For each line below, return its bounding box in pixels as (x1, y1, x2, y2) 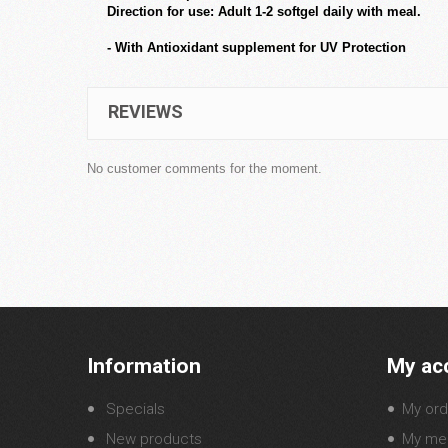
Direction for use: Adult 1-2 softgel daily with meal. (107, 4, 421, 19)
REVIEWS (108, 101, 183, 122)
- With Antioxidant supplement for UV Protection (107, 40, 406, 55)
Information (87, 354, 201, 378)
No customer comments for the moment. (87, 161, 322, 176)
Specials (102, 400, 165, 418)
